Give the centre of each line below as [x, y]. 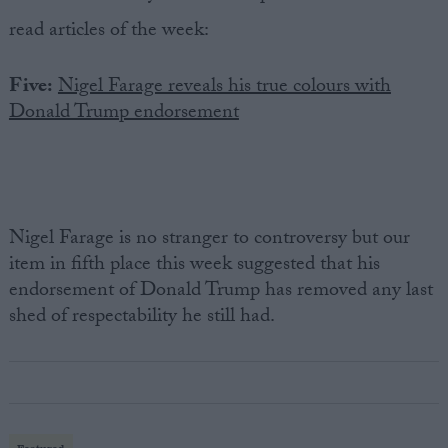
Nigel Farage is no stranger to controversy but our [209, 239]
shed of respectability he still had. [141, 317]
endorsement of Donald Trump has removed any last [220, 291]
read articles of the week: [108, 31]
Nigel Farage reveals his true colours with [224, 87]
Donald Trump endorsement [123, 113]
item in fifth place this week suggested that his [194, 265]
